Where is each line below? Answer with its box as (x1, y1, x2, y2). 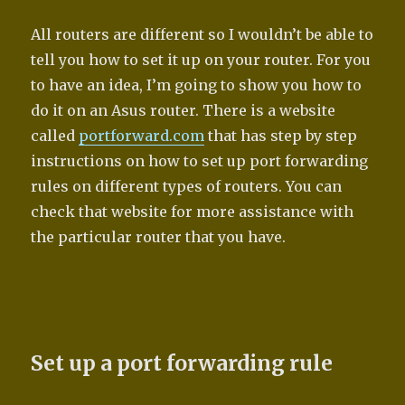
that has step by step (204, 127, 358, 146)
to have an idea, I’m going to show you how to (31, 76, 363, 95)
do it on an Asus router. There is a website (31, 101, 336, 120)
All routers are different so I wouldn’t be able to (31, 25, 374, 44)
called (31, 127, 80, 146)
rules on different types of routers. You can (31, 177, 343, 196)
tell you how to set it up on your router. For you (31, 51, 372, 70)
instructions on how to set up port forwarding (31, 152, 369, 171)
